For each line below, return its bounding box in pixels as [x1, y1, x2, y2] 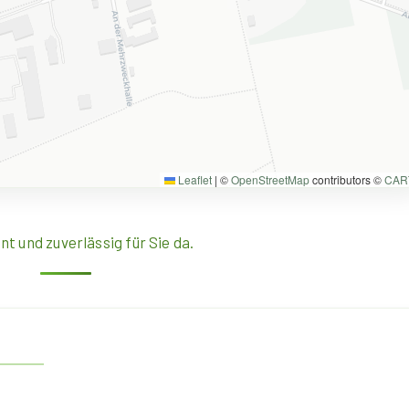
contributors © [309, 172, 384, 187]
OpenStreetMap [230, 172, 309, 187]
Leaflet [174, 172, 212, 187]
